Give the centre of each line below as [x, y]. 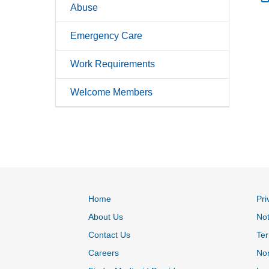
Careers [104, 252]
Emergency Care [106, 35]
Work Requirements [113, 64]
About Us [106, 216]
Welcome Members [111, 92]
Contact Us [109, 234]
